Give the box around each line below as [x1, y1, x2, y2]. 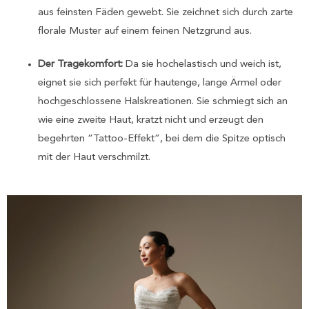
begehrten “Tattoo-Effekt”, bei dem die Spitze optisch [38, 133, 286, 144]
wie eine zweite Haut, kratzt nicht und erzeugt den [38, 114, 263, 126]
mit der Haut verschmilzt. [38, 152, 150, 163]
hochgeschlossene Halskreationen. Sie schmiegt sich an [38, 96, 288, 107]
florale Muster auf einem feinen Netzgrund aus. [38, 26, 252, 37]
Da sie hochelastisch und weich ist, [123, 59, 281, 70]
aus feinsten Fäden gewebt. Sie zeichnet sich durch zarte [38, 7, 293, 18]
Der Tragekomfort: [38, 59, 123, 70]
